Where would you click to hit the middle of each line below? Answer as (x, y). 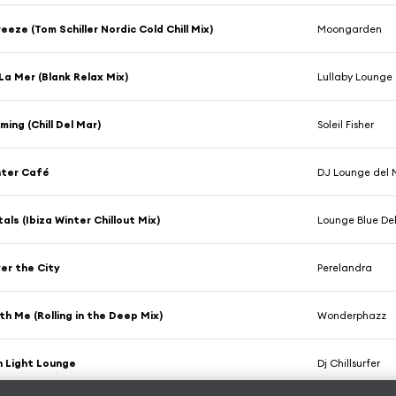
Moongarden (350, 29)
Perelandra (345, 267)
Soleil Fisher (346, 124)
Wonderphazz (352, 315)
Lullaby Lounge (355, 76)
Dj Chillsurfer (349, 363)
